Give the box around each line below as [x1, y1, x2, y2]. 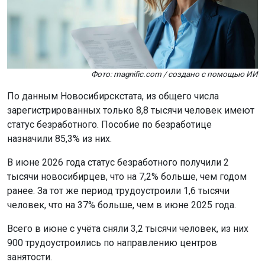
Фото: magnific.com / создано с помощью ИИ [91, 69, 258, 79]
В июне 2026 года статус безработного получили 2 [7, 156, 229, 168]
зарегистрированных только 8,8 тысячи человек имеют [7, 104, 254, 116]
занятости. [7, 251, 52, 263]
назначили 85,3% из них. [7, 132, 112, 144]
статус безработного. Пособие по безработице [7, 118, 212, 130]
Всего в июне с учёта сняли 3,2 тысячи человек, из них [7, 222, 248, 234]
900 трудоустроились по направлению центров [7, 237, 217, 248]
